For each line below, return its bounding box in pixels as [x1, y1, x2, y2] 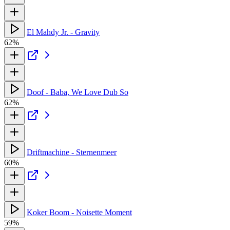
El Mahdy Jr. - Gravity [27, 27, 100, 36]
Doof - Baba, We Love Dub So [27, 87, 128, 97]
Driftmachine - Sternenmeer [27, 147, 117, 157]
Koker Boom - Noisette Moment [27, 207, 132, 217]
